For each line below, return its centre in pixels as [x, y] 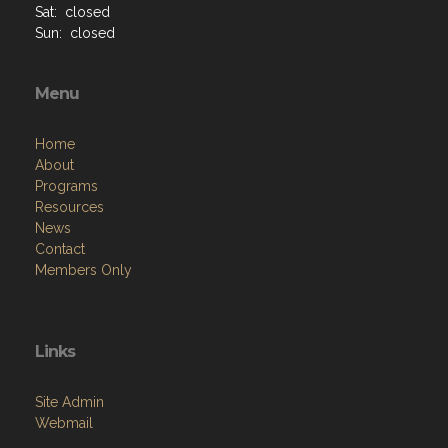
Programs [66, 185]
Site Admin [69, 401]
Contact [60, 248]
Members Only [83, 269]
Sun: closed [75, 32]
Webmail [64, 422]
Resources [69, 206]
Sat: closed [72, 11]
